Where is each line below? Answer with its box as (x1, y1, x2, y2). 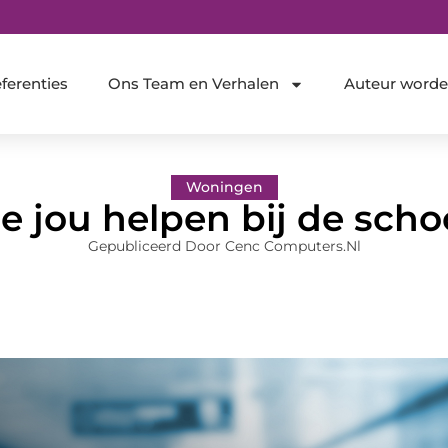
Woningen (185, 177, 263, 196)
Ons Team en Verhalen (107, 74, 279, 94)
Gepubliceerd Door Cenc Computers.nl (87, 236, 361, 255)
